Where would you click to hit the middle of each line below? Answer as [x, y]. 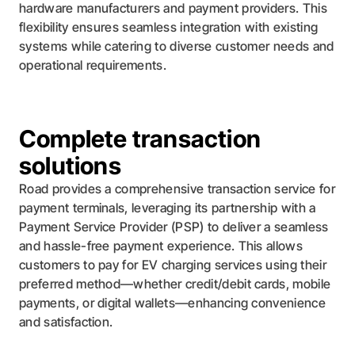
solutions [70, 166]
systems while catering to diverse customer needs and [177, 46]
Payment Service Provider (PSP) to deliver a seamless [174, 227]
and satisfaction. [66, 322]
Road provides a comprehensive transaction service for [177, 189]
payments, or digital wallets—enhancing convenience [173, 303]
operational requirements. [93, 65]
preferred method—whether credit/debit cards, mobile [175, 284]
